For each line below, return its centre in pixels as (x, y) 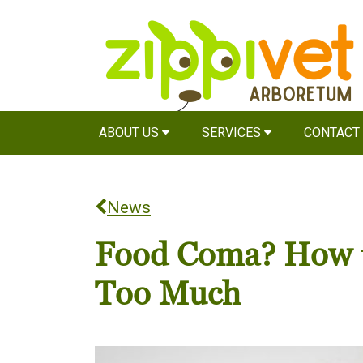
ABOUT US (130, 132)
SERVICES (233, 132)
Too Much (168, 295)
